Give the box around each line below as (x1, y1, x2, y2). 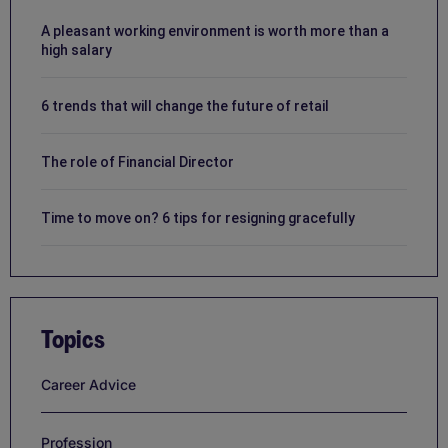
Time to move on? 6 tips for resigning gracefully (41, 209, 355, 226)
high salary (41, 41, 112, 58)
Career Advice (41, 375, 136, 393)
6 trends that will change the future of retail (41, 97, 329, 114)
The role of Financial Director (41, 153, 234, 170)
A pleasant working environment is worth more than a (41, 22, 389, 39)
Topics (41, 323, 105, 355)
